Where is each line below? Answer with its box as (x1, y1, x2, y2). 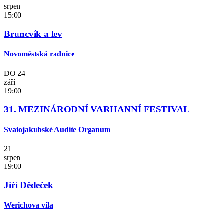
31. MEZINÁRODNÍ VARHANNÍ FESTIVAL (4, 104, 190, 115)
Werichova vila (4, 200, 53, 209)
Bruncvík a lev (4, 29, 62, 39)
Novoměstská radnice (4, 50, 74, 58)
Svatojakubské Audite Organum (4, 125, 110, 134)
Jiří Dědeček (4, 180, 53, 190)
